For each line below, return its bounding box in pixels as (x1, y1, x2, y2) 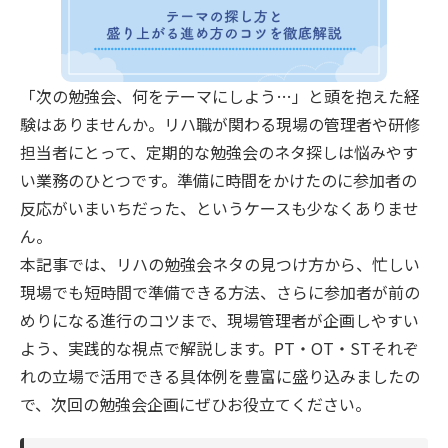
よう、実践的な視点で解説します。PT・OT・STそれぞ (20, 335, 419, 360)
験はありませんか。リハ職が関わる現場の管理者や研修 (20, 111, 420, 136)
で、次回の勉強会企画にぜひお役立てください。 (20, 391, 371, 416)
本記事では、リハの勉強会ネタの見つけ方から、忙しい (20, 251, 420, 276)
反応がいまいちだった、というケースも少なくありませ (20, 195, 419, 220)
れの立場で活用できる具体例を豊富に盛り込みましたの (20, 363, 420, 388)
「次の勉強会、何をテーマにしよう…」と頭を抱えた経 (20, 83, 420, 108)
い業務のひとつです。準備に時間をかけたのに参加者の (20, 167, 417, 192)
